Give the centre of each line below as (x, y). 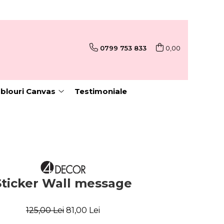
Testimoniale (101, 91)
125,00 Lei (45, 210)
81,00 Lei (83, 210)
